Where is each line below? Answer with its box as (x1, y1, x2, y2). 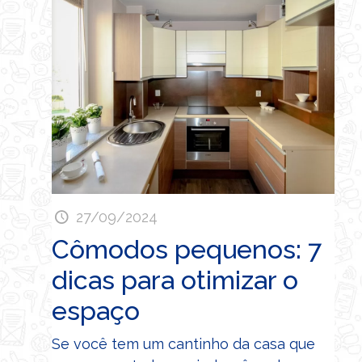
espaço (52, 295, 140, 326)
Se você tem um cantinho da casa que (52, 335, 315, 352)
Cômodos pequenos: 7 (52, 234, 322, 264)
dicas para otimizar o (52, 264, 298, 295)
